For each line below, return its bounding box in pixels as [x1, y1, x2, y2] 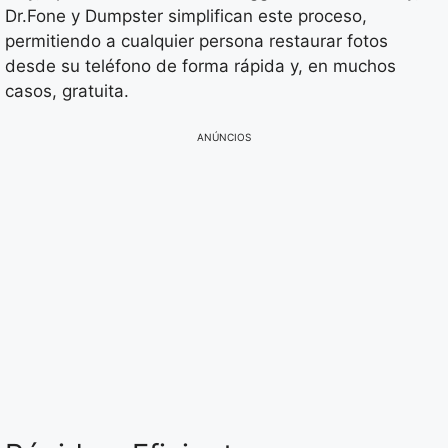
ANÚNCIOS [197, 130, 251, 143]
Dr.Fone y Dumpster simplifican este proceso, [5, 6, 367, 27]
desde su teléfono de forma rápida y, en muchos [5, 56, 396, 77]
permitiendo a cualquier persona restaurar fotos [5, 31, 388, 52]
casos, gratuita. [5, 81, 129, 102]
